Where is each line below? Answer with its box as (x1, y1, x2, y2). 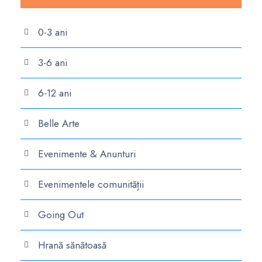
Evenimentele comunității (38, 177, 144, 191)
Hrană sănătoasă (38, 238, 106, 252)
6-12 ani (38, 86, 71, 100)
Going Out (38, 208, 84, 222)
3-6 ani (38, 56, 67, 70)
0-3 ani (38, 25, 67, 39)
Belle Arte (38, 116, 80, 130)
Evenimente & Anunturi (38, 147, 136, 161)
